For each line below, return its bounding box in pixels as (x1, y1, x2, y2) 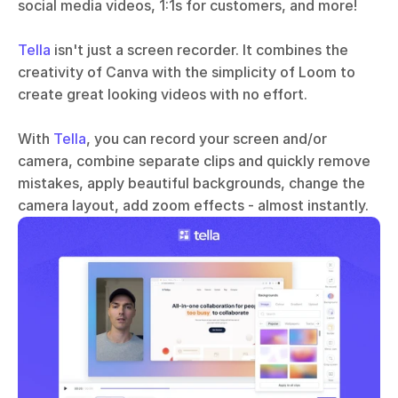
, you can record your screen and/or (86, 130, 327, 147)
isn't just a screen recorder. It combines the (51, 41, 348, 59)
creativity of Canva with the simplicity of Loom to (18, 63, 355, 81)
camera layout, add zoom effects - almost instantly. (18, 196, 369, 214)
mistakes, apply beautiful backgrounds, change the (18, 174, 365, 192)
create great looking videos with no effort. (18, 85, 311, 103)
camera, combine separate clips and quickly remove (18, 152, 370, 170)
